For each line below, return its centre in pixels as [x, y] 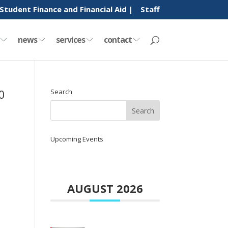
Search [61, 92]
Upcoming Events [77, 139]
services [71, 39]
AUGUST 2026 [105, 188]
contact [118, 39]
